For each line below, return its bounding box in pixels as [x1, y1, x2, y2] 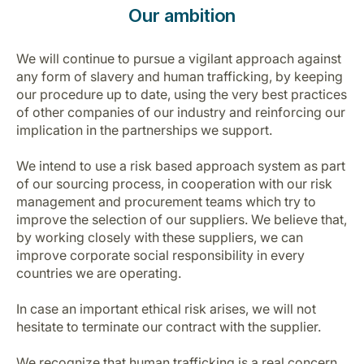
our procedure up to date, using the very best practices [16, 86, 347, 102]
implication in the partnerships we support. [16, 122, 272, 138]
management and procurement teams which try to [16, 193, 316, 210]
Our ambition [128, 5, 236, 26]
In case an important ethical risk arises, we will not [16, 301, 316, 317]
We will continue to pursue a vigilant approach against [16, 50, 341, 67]
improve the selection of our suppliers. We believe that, [16, 211, 347, 227]
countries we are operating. [16, 265, 181, 281]
